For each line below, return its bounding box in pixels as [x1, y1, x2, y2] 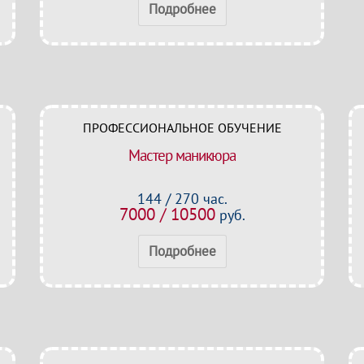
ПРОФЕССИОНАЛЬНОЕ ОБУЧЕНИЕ [82, 119, 282, 136]
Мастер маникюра [128, 145, 236, 165]
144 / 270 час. [136, 189, 227, 208]
